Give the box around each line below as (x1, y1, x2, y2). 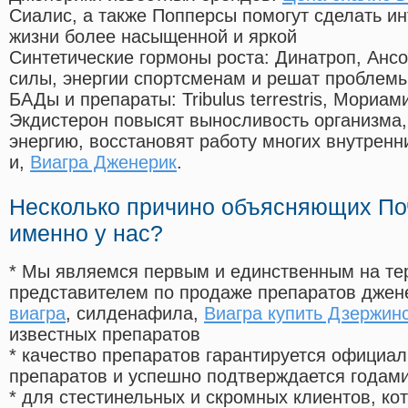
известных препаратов (9, 324, 200, 345)
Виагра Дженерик (30, 152, 177, 173)
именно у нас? (9, 220, 163, 247)
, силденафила (66, 303, 193, 324)
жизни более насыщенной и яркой (9, 26, 297, 47)
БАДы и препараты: (9, 89, 182, 110)
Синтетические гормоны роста (9, 47, 264, 68)
